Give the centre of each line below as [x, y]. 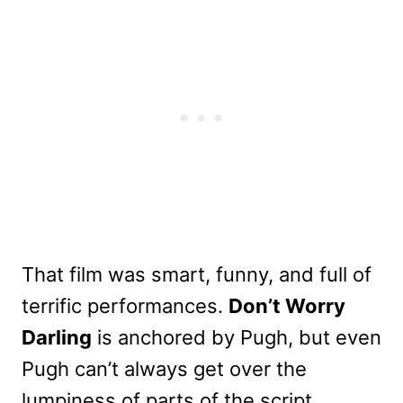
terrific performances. [125, 306]
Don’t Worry [287, 306]
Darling [57, 338]
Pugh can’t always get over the [164, 369]
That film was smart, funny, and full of [197, 275]
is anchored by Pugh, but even [237, 338]
